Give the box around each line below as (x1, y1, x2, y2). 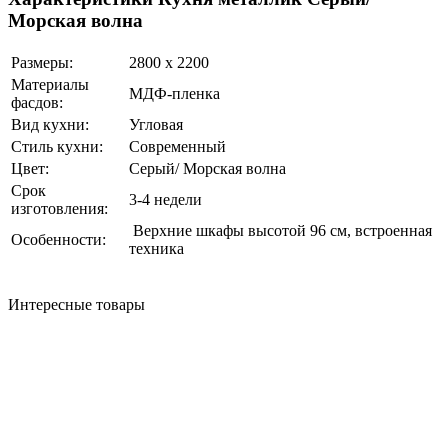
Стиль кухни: (11, 138, 103, 156)
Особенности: (11, 231, 106, 249)
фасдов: (11, 94, 63, 112)
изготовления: (11, 200, 108, 218)
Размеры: (11, 54, 73, 72)
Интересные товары (8, 296, 145, 314)
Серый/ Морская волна (129, 160, 286, 178)
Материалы (11, 76, 89, 94)
